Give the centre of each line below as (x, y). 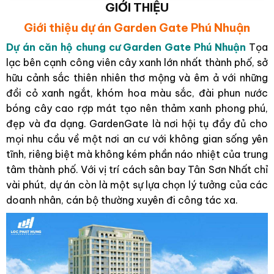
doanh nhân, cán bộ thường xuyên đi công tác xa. (122, 200)
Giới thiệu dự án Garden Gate (107, 28)
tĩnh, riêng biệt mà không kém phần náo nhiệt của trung (137, 154)
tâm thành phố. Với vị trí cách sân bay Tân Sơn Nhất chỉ (137, 169)
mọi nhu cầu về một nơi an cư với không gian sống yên (137, 139)
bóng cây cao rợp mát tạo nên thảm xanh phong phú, (137, 108)
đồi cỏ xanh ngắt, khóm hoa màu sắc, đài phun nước (137, 93)
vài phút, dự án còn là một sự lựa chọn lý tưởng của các (137, 185)
